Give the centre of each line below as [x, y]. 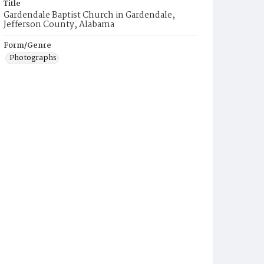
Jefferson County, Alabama [59, 25]
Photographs [33, 58]
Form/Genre [27, 46]
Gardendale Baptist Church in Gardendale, [89, 15]
